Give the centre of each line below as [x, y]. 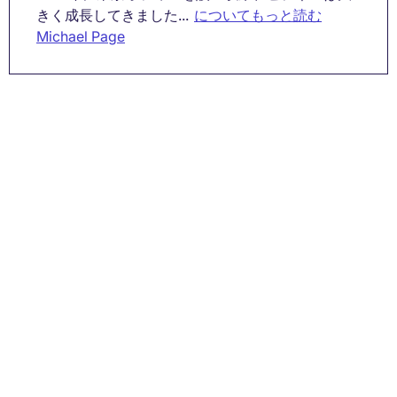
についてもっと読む [258, 15]
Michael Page [81, 36]
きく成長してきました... [113, 15]
